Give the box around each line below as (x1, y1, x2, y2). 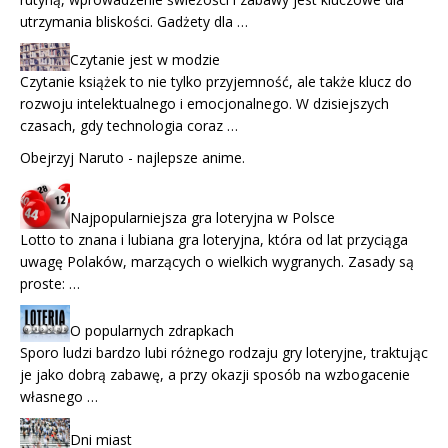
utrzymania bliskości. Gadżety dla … (20, 11, 248, 31)
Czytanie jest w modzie (70, 49, 220, 69)
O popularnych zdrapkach (70, 321, 234, 341)
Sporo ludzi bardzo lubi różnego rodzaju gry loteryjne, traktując (20, 343, 428, 363)
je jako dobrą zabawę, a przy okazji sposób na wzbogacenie (20, 365, 410, 385)
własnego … (20, 387, 98, 407)
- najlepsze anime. (124, 147, 245, 167)
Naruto (78, 147, 124, 167)
